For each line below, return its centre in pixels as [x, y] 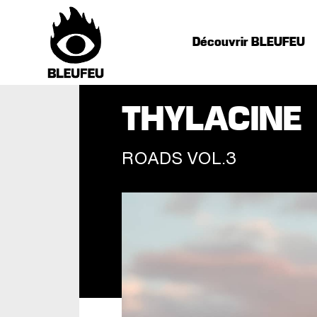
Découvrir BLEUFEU [249, 42]
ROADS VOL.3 [179, 158]
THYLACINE [212, 120]
